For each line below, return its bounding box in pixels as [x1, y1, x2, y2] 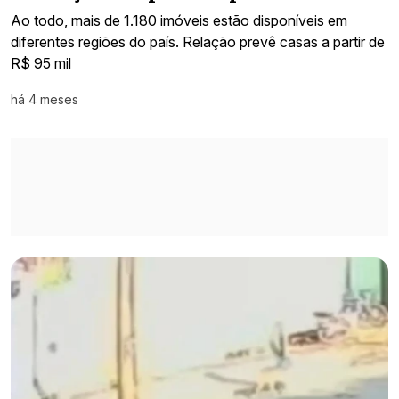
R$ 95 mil [11, 54, 71, 73]
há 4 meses [11, 92, 78, 108]
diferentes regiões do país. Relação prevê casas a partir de [11, 33, 385, 52]
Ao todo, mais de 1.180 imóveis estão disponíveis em [11, 12, 347, 30]
